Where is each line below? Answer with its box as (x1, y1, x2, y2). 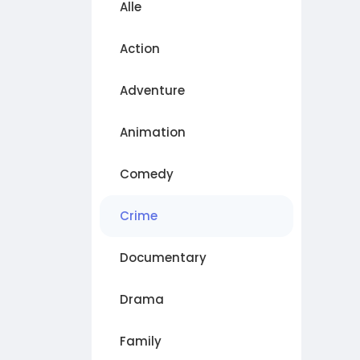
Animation (120, 124, 186, 141)
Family (120, 333, 162, 350)
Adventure (120, 82, 185, 99)
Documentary (120, 249, 207, 266)
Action (120, 40, 160, 57)
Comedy (120, 166, 174, 182)
